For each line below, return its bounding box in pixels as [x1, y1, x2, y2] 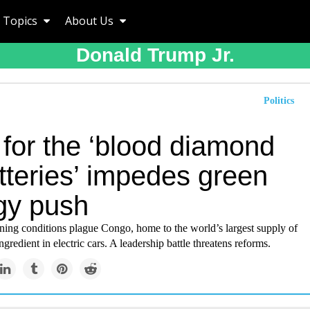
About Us [65, 13, 116, 28]
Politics [264, 95, 294, 106]
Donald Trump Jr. [75, 44, 235, 66]
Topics [3, 13, 40, 28]
